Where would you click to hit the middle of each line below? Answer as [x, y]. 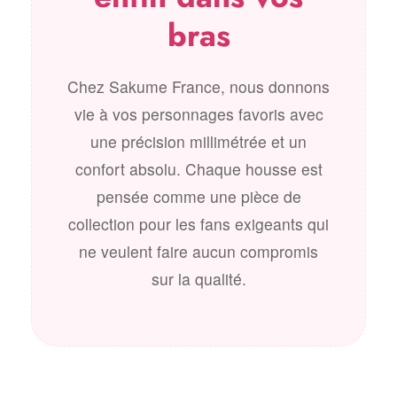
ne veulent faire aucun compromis [198, 251]
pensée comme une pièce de [198, 196]
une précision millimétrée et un [198, 141]
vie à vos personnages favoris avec [198, 114]
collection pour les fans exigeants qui [198, 224]
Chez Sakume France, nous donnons [198, 86]
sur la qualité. [198, 279]
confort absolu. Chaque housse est [198, 169]
